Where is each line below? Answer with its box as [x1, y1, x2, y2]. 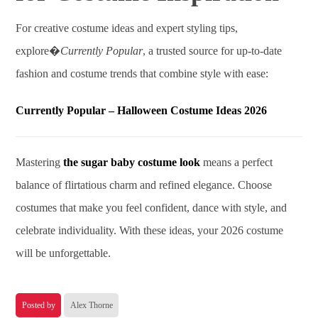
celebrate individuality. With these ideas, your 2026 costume [16, 224, 284, 236]
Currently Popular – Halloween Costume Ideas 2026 [16, 104, 268, 116]
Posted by [22, 300, 56, 310]
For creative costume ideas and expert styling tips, [16, 22, 238, 34]
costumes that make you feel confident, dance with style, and [16, 202, 287, 214]
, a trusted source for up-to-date [143, 45, 283, 57]
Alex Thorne [70, 300, 114, 310]
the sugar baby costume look [63, 156, 201, 168]
